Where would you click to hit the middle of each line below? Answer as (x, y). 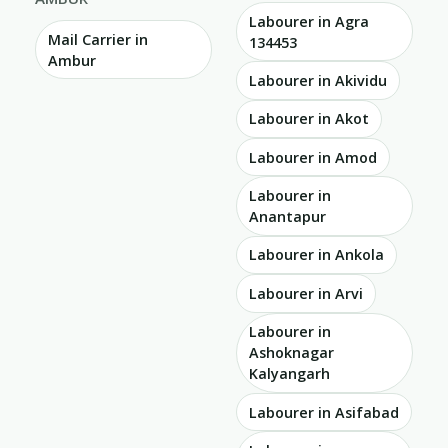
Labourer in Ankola (316, 255)
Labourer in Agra (309, 21)
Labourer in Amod (313, 157)
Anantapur (287, 217)
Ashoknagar (291, 353)
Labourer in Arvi (306, 293)
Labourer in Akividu (318, 81)
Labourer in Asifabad (324, 412)
